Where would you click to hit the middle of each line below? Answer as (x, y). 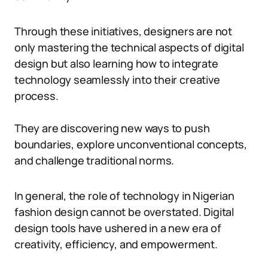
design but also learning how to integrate (116, 63)
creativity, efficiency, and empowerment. (116, 244)
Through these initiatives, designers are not (124, 31)
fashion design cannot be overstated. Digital (124, 212)
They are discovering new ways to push (112, 128)
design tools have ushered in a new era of (118, 228)
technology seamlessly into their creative (117, 80)
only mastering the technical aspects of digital (129, 47)
